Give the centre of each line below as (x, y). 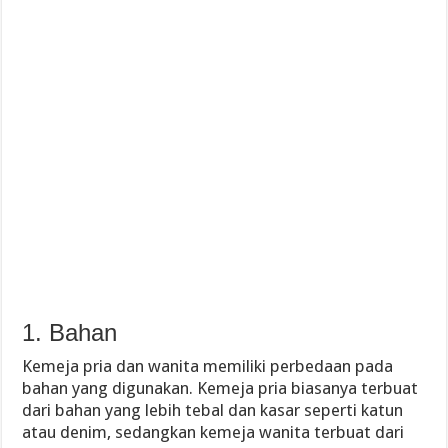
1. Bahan (70, 332)
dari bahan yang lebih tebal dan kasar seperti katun (213, 410)
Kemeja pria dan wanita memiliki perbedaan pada (208, 366)
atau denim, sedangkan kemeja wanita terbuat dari (213, 432)
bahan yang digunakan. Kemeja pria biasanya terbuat (220, 388)
